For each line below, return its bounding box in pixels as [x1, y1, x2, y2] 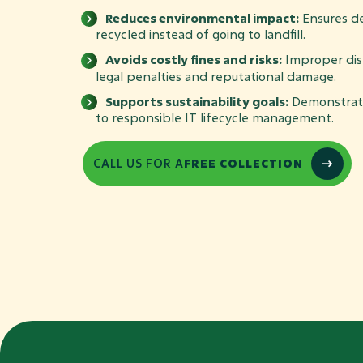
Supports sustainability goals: [105, 92, 288, 109]
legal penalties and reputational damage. [96, 67, 336, 84]
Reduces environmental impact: [105, 9, 299, 26]
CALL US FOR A [93, 156, 185, 172]
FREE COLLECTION [184, 156, 304, 172]
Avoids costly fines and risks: [105, 51, 282, 68]
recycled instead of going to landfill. [96, 26, 305, 43]
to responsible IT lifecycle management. [96, 109, 334, 126]
